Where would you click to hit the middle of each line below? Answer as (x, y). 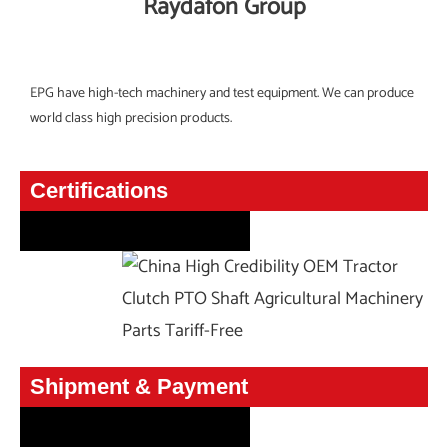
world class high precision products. (131, 118)
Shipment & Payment (139, 386)
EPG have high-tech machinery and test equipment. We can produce (222, 93)
